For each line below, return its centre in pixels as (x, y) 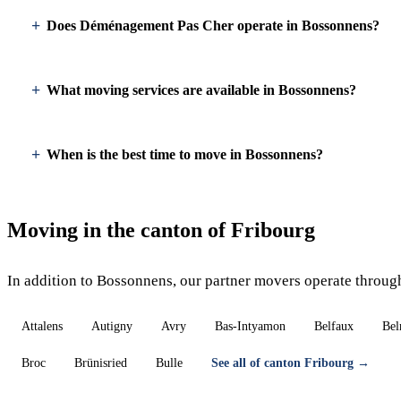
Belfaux (334, 326)
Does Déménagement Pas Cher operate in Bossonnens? (213, 26)
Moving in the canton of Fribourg (161, 230)
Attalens (42, 326)
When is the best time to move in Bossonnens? (185, 154)
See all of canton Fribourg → (290, 363)
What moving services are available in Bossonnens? (201, 90)
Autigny (112, 326)
